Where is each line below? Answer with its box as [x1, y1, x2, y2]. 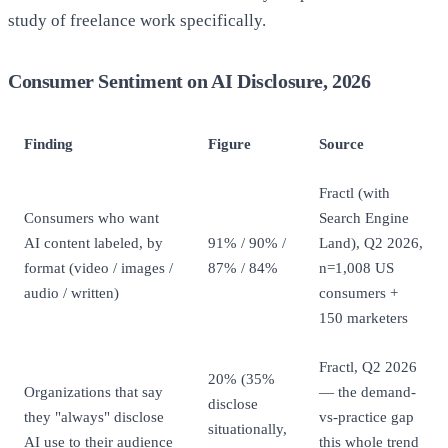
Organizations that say [24, 383, 163, 401]
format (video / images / [24, 259, 173, 277]
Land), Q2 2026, [319, 234, 423, 252]
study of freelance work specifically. [8, 11, 266, 31]
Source [319, 135, 364, 153]
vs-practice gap [319, 408, 414, 426]
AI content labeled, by [24, 234, 163, 252]
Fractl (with [319, 184, 390, 202]
